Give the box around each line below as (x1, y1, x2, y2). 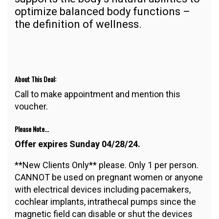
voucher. (15, 101, 48, 112)
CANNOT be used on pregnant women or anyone (15, 172, 203, 183)
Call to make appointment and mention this (15, 89, 180, 100)
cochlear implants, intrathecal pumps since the (15, 197, 196, 207)
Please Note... (15, 124, 49, 134)
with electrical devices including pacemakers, (15, 184, 191, 195)
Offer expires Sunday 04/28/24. (15, 139, 140, 150)
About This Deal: (15, 74, 56, 85)
